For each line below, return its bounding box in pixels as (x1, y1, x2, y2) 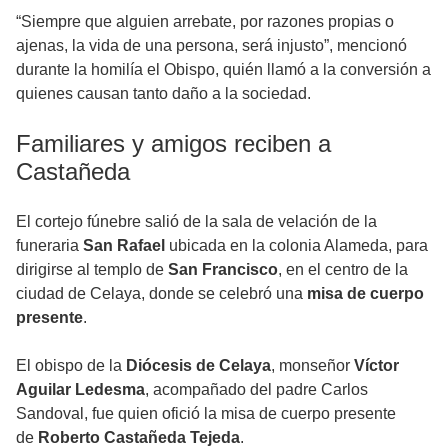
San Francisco (168, 261, 278, 279)
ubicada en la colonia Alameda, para (165, 237, 428, 255)
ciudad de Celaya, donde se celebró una (16, 285, 307, 303)
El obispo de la (16, 357, 126, 375)
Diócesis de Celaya (126, 357, 271, 375)
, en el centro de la (278, 261, 408, 279)
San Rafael (83, 237, 165, 255)
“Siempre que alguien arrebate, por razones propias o (16, 13, 394, 31)
